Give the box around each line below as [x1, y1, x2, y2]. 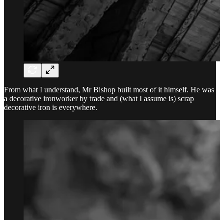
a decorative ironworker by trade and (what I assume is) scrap [4, 94, 194, 103]
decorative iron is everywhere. [4, 103, 97, 111]
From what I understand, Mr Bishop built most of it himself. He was [4, 85, 214, 94]
